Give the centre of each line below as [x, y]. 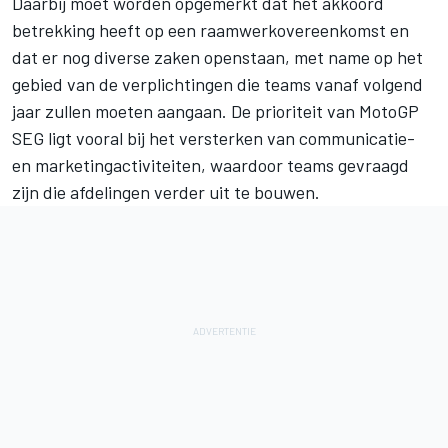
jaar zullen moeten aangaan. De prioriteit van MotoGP [215, 110]
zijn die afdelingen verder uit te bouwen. [166, 191]
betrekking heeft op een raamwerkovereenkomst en [210, 29]
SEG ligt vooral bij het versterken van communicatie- [213, 137]
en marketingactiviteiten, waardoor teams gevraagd [210, 164]
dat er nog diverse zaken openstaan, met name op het [217, 56]
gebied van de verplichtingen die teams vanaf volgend [217, 83]
